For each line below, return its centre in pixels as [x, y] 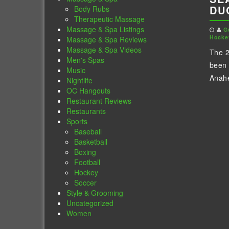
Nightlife [80, 81]
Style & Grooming [95, 193]
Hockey [86, 173]
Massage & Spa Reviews [107, 40]
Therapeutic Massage [110, 19]
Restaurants [86, 111]
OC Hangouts [89, 91]
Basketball [91, 142]
